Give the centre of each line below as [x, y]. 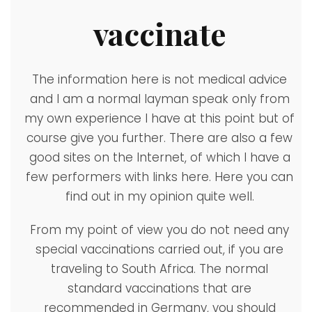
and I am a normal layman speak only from [159, 99]
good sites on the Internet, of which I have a [159, 157]
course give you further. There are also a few [159, 138]
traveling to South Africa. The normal [159, 268]
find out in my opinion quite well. [159, 196]
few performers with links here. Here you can [159, 177]
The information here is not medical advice [159, 79]
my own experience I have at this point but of [159, 118]
